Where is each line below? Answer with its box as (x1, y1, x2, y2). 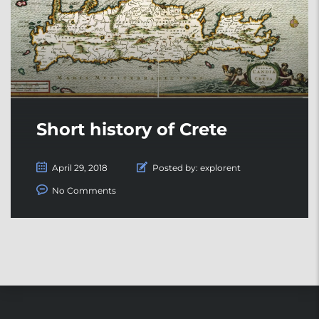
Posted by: (152, 162, 198, 173)
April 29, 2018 (52, 162, 108, 173)
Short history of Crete (36, 118, 227, 140)
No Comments (52, 184, 116, 196)
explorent (200, 162, 241, 173)
